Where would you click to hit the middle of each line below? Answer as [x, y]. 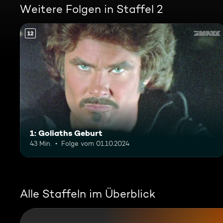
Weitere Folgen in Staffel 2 [91, 9]
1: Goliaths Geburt [66, 133]
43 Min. [41, 143]
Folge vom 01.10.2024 [95, 143]
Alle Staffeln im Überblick [88, 193]
